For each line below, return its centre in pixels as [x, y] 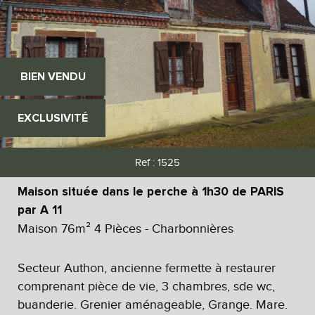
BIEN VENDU [53, 76]
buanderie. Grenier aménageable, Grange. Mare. [153, 304]
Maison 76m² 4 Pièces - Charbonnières [126, 228]
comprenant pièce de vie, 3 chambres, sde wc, [146, 286]
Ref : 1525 [157, 162]
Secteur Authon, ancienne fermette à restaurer [147, 268]
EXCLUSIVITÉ [53, 118]
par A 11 [40, 210]
